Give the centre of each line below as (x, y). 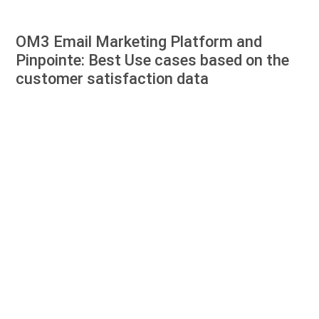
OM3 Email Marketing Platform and (139, 42)
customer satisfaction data (113, 79)
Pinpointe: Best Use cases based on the (153, 60)
